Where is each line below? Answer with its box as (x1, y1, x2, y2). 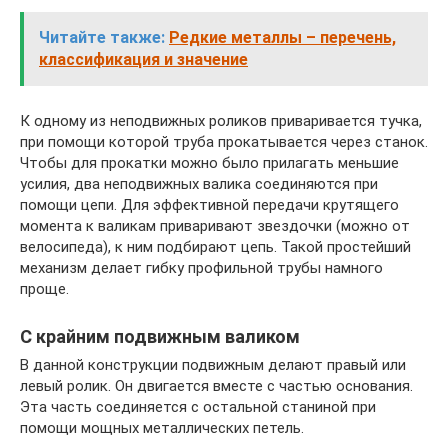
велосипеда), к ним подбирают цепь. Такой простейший (20, 238, 411, 256)
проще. (20, 280, 69, 298)
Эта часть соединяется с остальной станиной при (20, 398, 376, 416)
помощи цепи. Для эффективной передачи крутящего (20, 196, 399, 214)
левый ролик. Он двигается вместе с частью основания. (20, 377, 413, 395)
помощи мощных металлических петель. (20, 419, 304, 437)
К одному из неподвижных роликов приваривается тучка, (20, 112, 422, 130)
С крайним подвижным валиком (20, 326, 300, 347)
